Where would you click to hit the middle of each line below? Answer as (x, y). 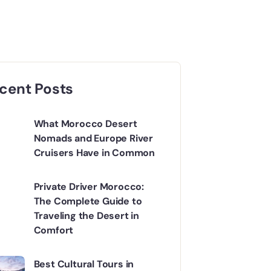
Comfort (54, 230)
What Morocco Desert (85, 124)
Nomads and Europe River (93, 139)
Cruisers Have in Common (94, 153)
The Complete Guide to (88, 201)
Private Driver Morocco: (89, 187)
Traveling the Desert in (87, 216)
